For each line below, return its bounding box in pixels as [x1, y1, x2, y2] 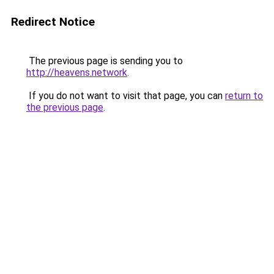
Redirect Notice [11, 15, 95, 29]
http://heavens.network [26, 67, 127, 78]
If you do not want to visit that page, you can [26, 90, 225, 102]
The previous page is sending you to [26, 55, 183, 67]
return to [225, 90, 263, 102]
